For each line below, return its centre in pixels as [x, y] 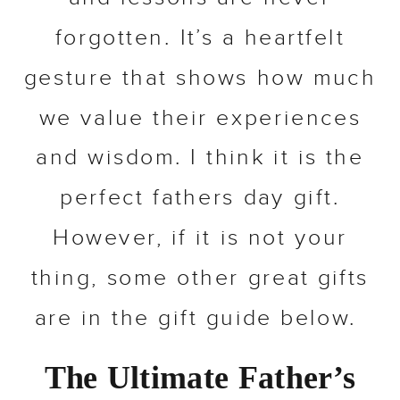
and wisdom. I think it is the [200, 159]
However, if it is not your [200, 239]
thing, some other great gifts [200, 279]
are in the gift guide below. [200, 319]
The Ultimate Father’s [200, 379]
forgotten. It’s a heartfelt [200, 39]
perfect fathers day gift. [200, 199]
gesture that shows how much [200, 79]
